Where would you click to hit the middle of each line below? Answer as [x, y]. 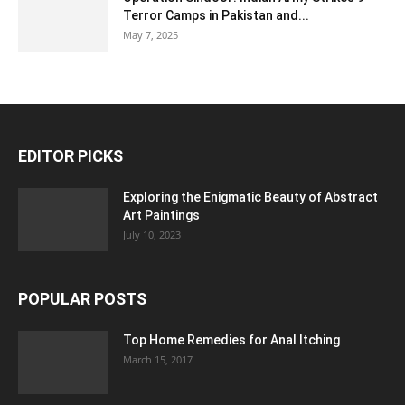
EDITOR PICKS [71, 156]
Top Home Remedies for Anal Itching [231, 340]
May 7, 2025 [151, 35]
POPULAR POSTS [82, 299]
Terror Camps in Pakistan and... [216, 16]
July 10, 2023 [152, 235]
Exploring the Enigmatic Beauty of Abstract [250, 198]
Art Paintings [161, 216]
